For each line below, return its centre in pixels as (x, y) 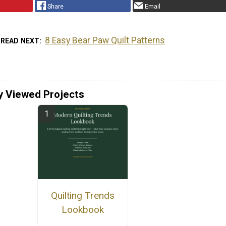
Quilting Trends (82, 196)
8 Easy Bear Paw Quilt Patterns (105, 41)
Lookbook (82, 210)
